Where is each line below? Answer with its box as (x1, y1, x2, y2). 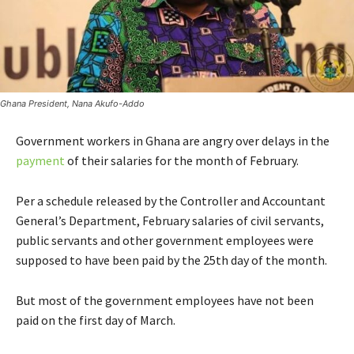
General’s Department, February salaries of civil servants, (16, 213, 324, 229)
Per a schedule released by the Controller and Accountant (16, 193, 326, 209)
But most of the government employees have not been (16, 292, 314, 309)
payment (16, 153, 65, 169)
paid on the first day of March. (16, 312, 175, 329)
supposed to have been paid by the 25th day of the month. (16, 252, 327, 269)
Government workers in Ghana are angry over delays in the (16, 133, 330, 149)
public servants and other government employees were (16, 232, 314, 249)
